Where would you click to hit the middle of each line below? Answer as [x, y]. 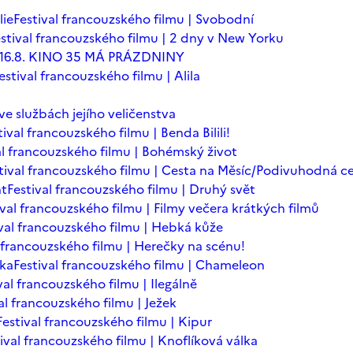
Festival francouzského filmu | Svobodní [134, 19]
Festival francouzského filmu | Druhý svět [131, 189]
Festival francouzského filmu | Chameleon [139, 265]
